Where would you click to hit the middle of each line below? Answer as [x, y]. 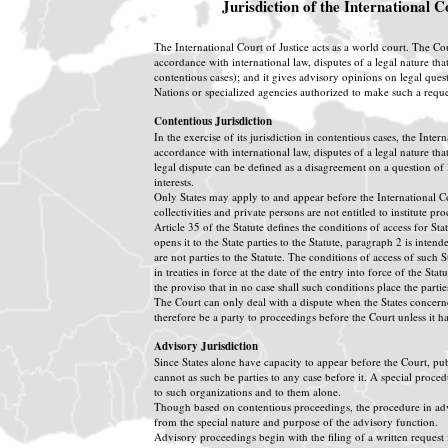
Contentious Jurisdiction [213, 121]
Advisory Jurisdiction [206, 346]
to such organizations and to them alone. [247, 391]
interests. [174, 181]
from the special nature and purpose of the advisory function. [296, 421]
